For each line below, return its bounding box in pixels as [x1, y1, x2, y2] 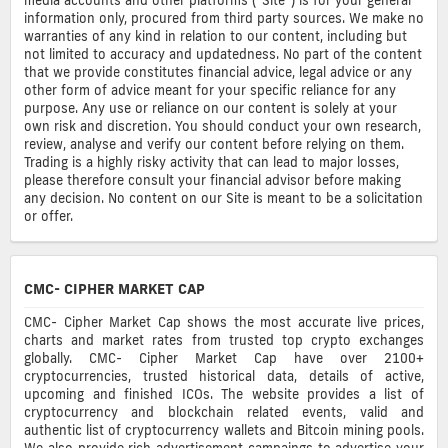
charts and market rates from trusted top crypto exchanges [24, 332, 424, 349]
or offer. [24, 207, 73, 224]
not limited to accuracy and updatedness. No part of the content [24, 45, 422, 62]
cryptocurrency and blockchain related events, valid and [24, 404, 424, 421]
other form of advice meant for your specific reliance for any [24, 81, 396, 98]
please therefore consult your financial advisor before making [24, 171, 401, 188]
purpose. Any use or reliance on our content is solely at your [24, 99, 397, 116]
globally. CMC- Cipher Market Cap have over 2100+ [24, 350, 424, 367]
